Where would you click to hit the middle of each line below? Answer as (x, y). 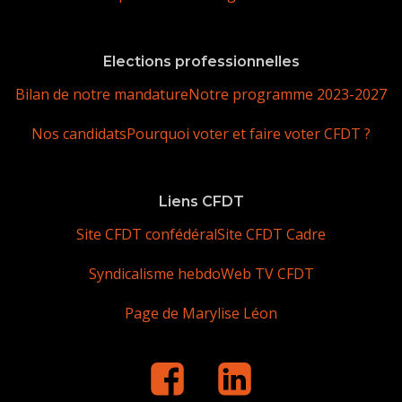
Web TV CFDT (267, 274)
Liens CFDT (201, 201)
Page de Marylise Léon (201, 313)
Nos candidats (79, 134)
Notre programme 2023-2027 (288, 94)
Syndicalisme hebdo (154, 274)
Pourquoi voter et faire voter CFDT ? (249, 134)
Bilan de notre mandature (102, 94)
